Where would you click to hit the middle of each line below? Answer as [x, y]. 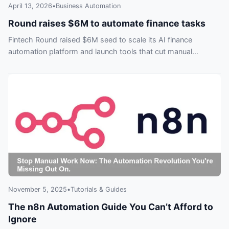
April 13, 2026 [30, 6]
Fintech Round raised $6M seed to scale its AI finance [100, 40]
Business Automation [88, 6]
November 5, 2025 [38, 190]
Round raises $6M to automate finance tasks [107, 24]
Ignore [22, 219]
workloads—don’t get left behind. [65, 63]
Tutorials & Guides [99, 190]
